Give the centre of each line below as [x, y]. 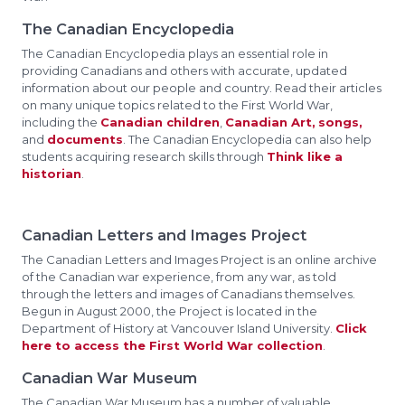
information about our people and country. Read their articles [202, 88]
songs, [340, 122]
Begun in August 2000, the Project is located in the [170, 311]
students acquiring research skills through [144, 156]
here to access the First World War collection [172, 345]
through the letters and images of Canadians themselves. [188, 294]
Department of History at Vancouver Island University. [179, 328]
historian [52, 174]
